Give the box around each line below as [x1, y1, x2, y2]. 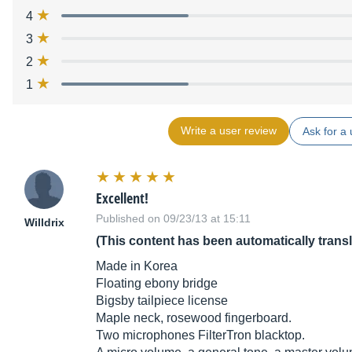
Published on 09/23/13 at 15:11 [96, 212, 251, 225]
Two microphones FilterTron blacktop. [96, 328, 305, 343]
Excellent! [96, 189, 148, 208]
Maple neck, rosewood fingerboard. [96, 311, 291, 325]
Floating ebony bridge [96, 277, 218, 291]
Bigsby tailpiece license [96, 294, 228, 308]
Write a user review [180, 124, 277, 137]
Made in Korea [96, 259, 178, 273]
